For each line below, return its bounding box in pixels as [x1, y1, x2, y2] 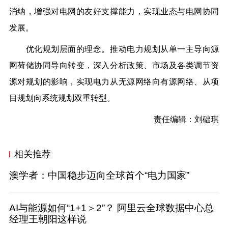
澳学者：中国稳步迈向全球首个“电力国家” [9, 170, 189, 181]
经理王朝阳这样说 [9, 213, 87, 224]
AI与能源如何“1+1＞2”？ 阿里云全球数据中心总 [9, 202, 214, 213]
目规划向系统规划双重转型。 [9, 94, 115, 103]
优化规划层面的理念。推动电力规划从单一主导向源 [9, 45, 219, 54]
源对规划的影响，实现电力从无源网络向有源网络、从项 [9, 77, 219, 87]
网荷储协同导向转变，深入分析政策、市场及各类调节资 [9, 61, 219, 70]
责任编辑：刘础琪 [154, 115, 219, 124]
